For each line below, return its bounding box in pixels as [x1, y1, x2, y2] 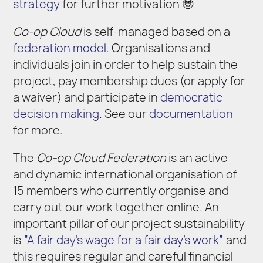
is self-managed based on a [81, 23, 231, 39]
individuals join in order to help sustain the [13, 56, 238, 72]
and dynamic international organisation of [13, 166, 238, 182]
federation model [13, 40, 107, 56]
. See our [99, 106, 150, 122]
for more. [13, 122, 63, 138]
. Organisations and [106, 40, 211, 56]
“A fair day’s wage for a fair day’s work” [23, 232, 224, 248]
